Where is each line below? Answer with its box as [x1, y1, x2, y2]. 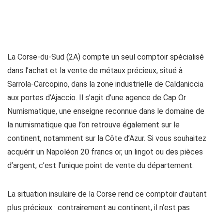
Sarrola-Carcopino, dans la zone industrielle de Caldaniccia [7, 79, 203, 89]
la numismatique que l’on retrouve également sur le [7, 120, 180, 129]
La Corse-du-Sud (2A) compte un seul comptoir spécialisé [7, 52, 204, 62]
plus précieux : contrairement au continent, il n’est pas [7, 203, 190, 212]
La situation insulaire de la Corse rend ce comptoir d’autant [7, 189, 207, 199]
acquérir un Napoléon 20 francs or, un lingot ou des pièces [7, 147, 203, 156]
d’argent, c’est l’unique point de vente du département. [7, 161, 194, 170]
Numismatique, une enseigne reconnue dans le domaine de [7, 107, 204, 116]
